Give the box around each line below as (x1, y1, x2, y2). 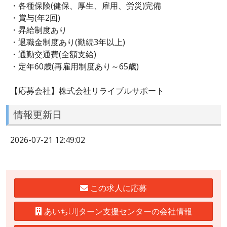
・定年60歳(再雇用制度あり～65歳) (10, 60, 139, 72)
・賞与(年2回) (10, 12, 60, 23)
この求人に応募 (88, 182, 147, 194)
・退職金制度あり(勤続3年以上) (10, 36, 125, 48)
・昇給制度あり (10, 24, 67, 35)
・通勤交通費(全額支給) (10, 48, 96, 60)
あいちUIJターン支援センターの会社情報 (42, 205, 192, 217)
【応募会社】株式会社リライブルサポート (10, 85, 164, 96)
